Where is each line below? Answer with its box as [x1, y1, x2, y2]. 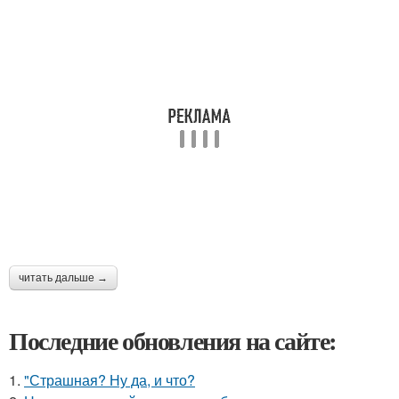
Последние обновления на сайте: [9, 322, 337, 359]
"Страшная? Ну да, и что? [24, 370, 195, 390]
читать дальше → [19, 272, 108, 284]
